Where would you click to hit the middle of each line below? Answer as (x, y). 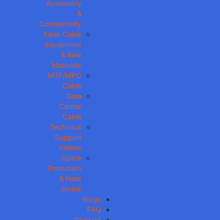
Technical (66, 127)
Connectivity (61, 24)
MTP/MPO (65, 75)
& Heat (71, 179)
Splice (72, 158)
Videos (70, 148)
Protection (65, 168)
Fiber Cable (63, 34)
